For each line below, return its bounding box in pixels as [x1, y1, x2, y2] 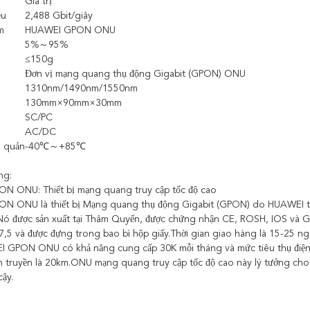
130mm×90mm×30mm [25, 98, 122, 108]
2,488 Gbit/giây [25, 11, 93, 21]
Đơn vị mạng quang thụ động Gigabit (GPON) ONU [25, 69, 246, 79]
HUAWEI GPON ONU [25, 26, 116, 35]
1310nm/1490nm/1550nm [25, 84, 138, 93]
